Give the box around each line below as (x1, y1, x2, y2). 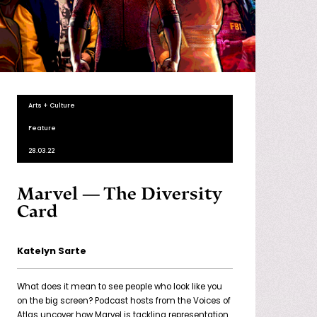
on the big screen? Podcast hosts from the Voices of (16, 297, 231, 306)
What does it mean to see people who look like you (16, 283, 222, 292)
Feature (28, 125, 56, 132)
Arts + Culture (28, 103, 75, 110)
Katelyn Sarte (16, 247, 86, 257)
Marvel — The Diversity (16, 183, 222, 205)
